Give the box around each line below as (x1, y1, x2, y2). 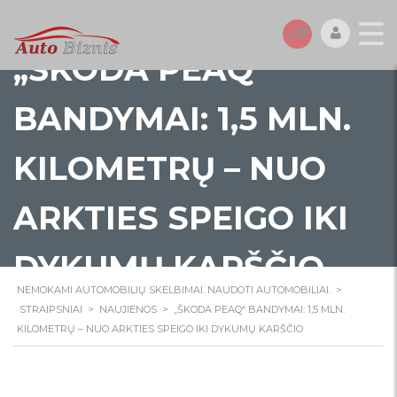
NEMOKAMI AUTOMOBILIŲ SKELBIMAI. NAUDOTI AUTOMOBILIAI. (17, 284, 331, 296)
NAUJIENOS (99, 303, 157, 315)
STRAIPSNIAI (19, 303, 82, 315)
